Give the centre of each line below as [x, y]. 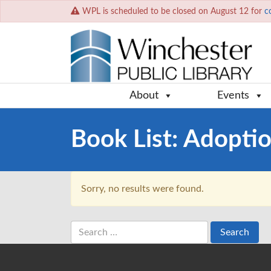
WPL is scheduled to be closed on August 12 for [173, 11]
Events [233, 96]
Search [85, 228]
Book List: [127, 140]
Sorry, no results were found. [142, 189]
